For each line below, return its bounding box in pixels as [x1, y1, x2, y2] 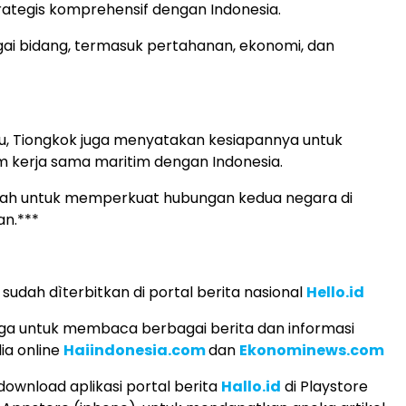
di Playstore [281, 376, 368, 397]
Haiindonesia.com [63, 340, 206, 361]
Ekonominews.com [239, 340, 384, 361]
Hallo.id [221, 376, 281, 397]
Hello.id [306, 282, 364, 303]
